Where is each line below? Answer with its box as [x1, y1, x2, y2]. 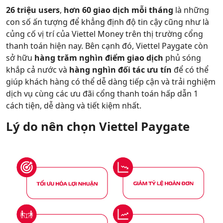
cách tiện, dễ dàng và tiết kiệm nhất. [6, 100, 141, 111]
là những [175, 4, 209, 15]
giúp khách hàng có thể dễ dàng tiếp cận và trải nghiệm [6, 76, 216, 87]
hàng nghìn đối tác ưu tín [69, 64, 172, 75]
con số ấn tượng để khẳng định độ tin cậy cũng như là [6, 16, 209, 27]
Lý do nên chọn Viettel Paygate [6, 118, 193, 134]
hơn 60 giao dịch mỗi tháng [64, 4, 175, 15]
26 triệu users [6, 4, 60, 15]
